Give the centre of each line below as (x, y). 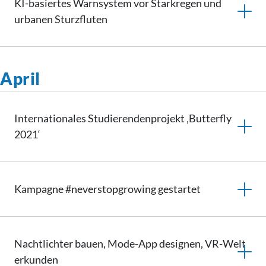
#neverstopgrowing (111, 189)
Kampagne (40, 189)
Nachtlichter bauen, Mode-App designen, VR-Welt (130, 243)
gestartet (178, 189)
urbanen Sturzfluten (61, 19)
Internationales (51, 118)
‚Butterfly (208, 118)
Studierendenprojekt (136, 118)
